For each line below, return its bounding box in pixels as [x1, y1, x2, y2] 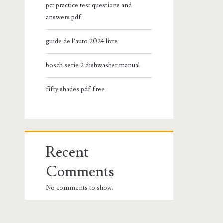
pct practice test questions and [46, 1, 132, 9]
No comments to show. [46, 183, 114, 192]
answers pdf [46, 13, 82, 21]
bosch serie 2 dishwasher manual [46, 61, 140, 69]
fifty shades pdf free [46, 85, 105, 93]
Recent [46, 142, 89, 162]
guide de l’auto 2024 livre [46, 37, 118, 45]
